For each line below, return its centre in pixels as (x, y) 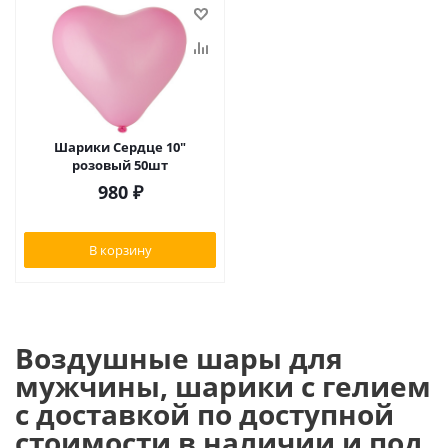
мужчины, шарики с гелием (223, 386)
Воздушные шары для (179, 358)
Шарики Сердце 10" (120, 147)
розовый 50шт (120, 165)
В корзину (120, 249)
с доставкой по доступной (204, 414)
